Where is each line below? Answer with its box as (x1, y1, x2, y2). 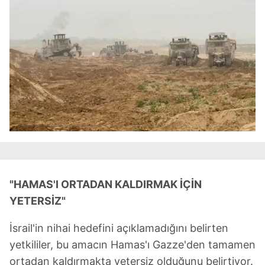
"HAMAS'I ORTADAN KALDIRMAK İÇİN (9, 177, 202, 190)
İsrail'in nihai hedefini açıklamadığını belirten (9, 221, 228, 234)
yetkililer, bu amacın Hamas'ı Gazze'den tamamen (9, 238, 256, 251)
